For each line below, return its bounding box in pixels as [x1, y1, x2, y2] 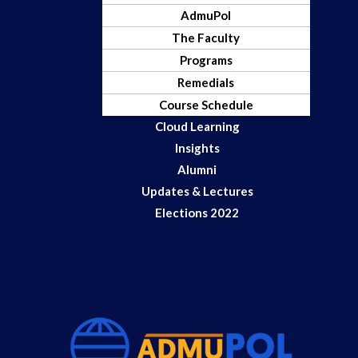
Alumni [177, 162, 217, 177]
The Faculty [172, 30, 241, 46]
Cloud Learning [154, 119, 240, 134]
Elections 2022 [155, 205, 239, 221]
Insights [174, 141, 220, 156]
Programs [179, 53, 233, 68]
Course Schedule [158, 97, 253, 113]
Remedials [177, 75, 235, 90]
